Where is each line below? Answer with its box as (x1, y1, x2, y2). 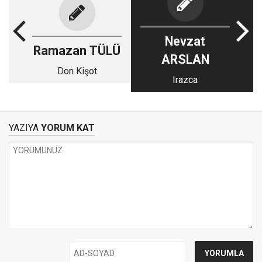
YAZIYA (9, 122, 39, 134)
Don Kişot (57, 65, 97, 77)
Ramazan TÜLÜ (33, 43, 120, 58)
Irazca (173, 74, 198, 86)
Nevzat (165, 34, 205, 49)
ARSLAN (161, 52, 209, 67)
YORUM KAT (39, 122, 95, 134)
